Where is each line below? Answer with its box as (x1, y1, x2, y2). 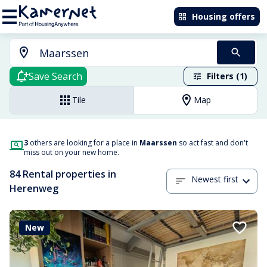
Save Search (29, 70, 82, 83)
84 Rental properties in (10, 167, 116, 181)
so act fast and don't (177, 138, 248, 148)
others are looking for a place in (28, 138, 139, 148)
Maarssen (139, 138, 177, 148)
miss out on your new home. (24, 147, 119, 157)
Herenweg (10, 182, 58, 195)
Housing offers (192, 11, 255, 22)
